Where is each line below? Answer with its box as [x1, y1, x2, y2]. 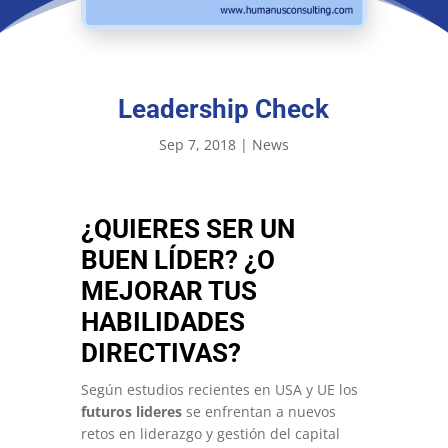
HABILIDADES [80, 307, 245, 337]
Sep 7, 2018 [158, 135, 236, 154]
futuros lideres [80, 402, 186, 421]
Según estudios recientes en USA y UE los [80, 380, 358, 399]
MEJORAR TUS [80, 276, 257, 306]
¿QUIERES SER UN [80, 214, 295, 244]
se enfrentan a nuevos [185, 402, 336, 421]
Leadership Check [118, 94, 330, 124]
